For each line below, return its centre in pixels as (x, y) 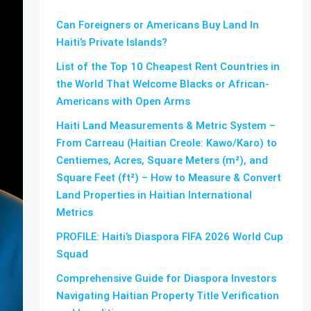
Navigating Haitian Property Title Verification (167, 296)
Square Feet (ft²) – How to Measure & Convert (168, 178)
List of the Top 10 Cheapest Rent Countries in (168, 67)
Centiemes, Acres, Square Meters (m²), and (162, 160)
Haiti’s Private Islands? (111, 42)
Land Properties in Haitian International (154, 195)
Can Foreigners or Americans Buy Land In (157, 25)
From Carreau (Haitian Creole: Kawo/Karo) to (166, 143)
